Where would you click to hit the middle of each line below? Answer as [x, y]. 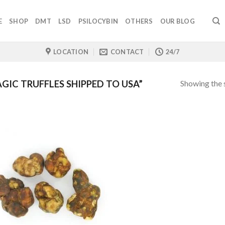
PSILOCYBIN [98, 21]
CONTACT [127, 52]
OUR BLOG [177, 21]
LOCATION [71, 52]
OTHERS [139, 21]
